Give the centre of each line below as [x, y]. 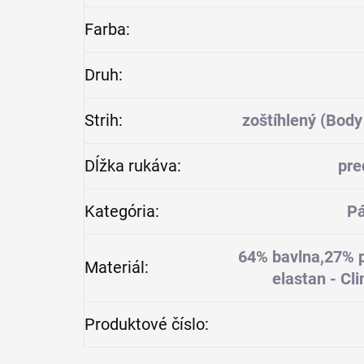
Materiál [115, 268]
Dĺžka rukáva [131, 166]
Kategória [120, 212]
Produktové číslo [145, 325]
